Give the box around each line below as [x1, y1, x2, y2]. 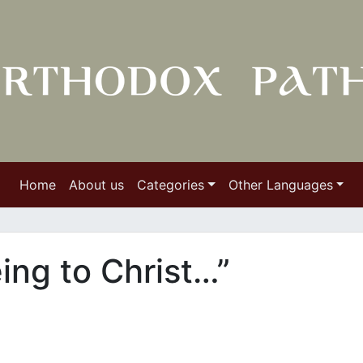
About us [68, 177, 124, 193]
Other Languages [228, 177, 333, 193]
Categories [136, 177, 204, 193]
